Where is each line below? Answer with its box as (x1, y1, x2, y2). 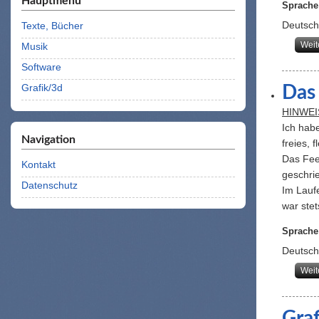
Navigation (21, 134, 75, 145)
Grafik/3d (21, 82, 63, 93)
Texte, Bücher (21, 20, 83, 31)
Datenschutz (21, 179, 78, 191)
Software (21, 61, 61, 73)
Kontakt (21, 159, 56, 170)
